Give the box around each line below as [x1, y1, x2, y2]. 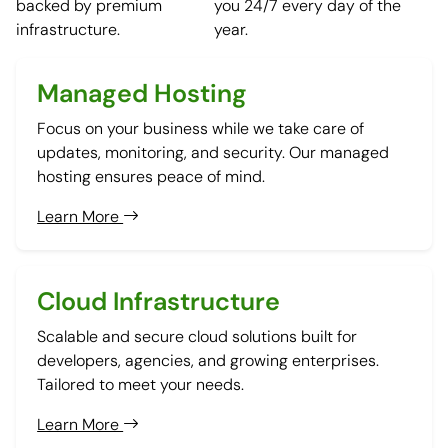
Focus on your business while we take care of [37, 117, 365, 139]
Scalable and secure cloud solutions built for [37, 326, 358, 348]
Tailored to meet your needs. [37, 374, 245, 396]
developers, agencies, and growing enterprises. [37, 350, 380, 372]
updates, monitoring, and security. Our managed [37, 141, 390, 163]
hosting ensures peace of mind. [37, 165, 266, 187]
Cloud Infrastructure [37, 285, 281, 319]
